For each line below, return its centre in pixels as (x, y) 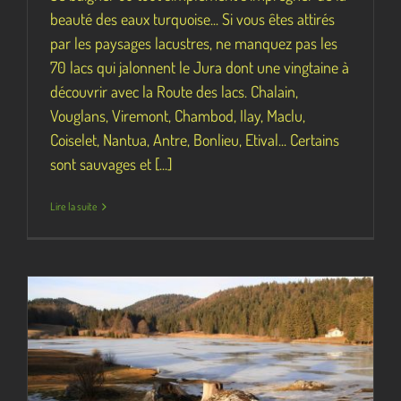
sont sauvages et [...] (111, 164)
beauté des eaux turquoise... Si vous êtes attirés (192, 19)
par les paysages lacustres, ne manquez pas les (194, 43)
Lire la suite (74, 206)
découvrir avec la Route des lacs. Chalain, (174, 91)
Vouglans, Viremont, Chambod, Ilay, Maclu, (178, 115)
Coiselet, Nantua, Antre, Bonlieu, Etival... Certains (195, 140)
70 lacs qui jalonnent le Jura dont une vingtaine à (200, 67)
